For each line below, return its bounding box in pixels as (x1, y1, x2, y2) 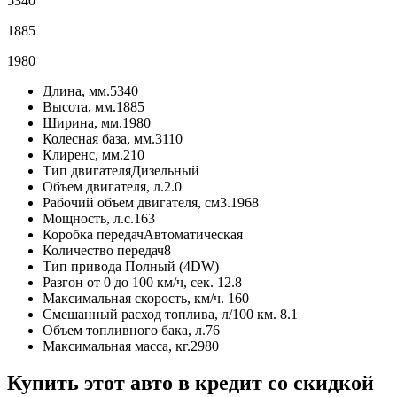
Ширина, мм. (43, 114, 122, 130)
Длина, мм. (43, 82, 110, 98)
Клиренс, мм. (43, 146, 123, 162)
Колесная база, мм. (43, 130, 155, 146)
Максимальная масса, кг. (43, 338, 191, 354)
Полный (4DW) (125, 258, 219, 274)
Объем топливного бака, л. (43, 322, 206, 338)
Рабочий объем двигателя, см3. (43, 194, 230, 210)
